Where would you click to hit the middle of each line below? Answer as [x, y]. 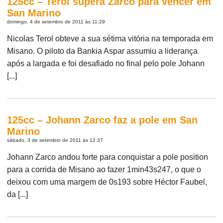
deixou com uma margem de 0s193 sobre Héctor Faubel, [107, 182]
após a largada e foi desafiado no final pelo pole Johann [106, 63]
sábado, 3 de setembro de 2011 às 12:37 [55, 140]
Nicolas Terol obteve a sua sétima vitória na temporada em [110, 38]
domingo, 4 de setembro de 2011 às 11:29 [56, 21]
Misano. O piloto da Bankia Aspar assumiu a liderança [103, 51]
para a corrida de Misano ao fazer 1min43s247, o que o [104, 169]
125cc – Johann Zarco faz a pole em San [103, 120]
